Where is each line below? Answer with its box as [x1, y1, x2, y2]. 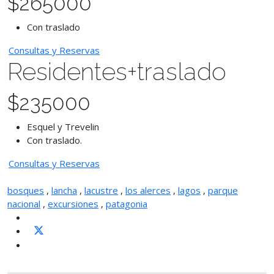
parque [208, 184, 238, 196]
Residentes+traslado [7, 57, 226, 86]
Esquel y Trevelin [27, 120, 99, 133]
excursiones [48, 198, 98, 210]
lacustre [84, 184, 118, 196]
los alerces [125, 184, 171, 196]
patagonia [106, 198, 147, 210]
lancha [51, 184, 77, 196]
